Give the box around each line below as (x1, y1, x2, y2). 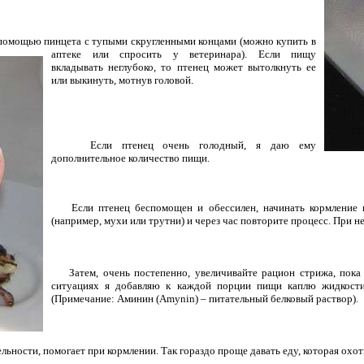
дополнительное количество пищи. (51, 151, 210, 164)
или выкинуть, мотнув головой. (51, 73, 193, 86)
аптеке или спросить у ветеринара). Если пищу (51, 47, 316, 60)
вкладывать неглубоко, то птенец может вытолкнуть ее (51, 60, 316, 73)
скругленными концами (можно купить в (130, 34, 317, 47)
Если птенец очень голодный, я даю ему (51, 138, 316, 151)
